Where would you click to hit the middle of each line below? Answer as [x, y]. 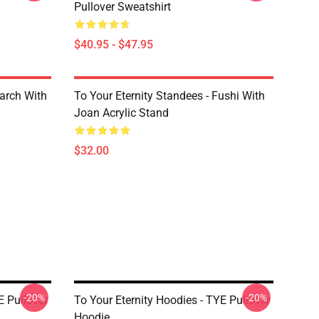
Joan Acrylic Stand [121, 113]
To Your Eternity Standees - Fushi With [169, 96]
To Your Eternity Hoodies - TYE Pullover [172, 300]
